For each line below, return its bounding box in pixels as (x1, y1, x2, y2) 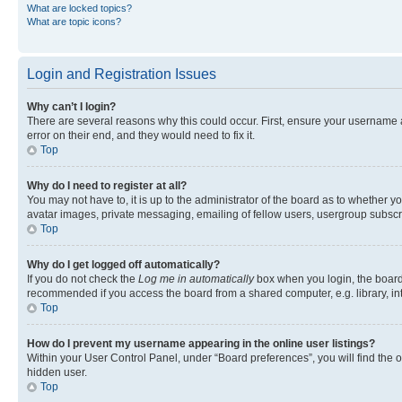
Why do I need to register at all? (27, 179, 187, 192)
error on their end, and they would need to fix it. (27, 128, 255, 142)
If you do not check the (27, 272, 138, 285)
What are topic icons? (27, 15, 121, 27)
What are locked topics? (27, 2, 132, 13)
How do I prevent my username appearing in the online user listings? (27, 336, 375, 350)
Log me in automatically (138, 272, 254, 285)
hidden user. (27, 365, 87, 379)
